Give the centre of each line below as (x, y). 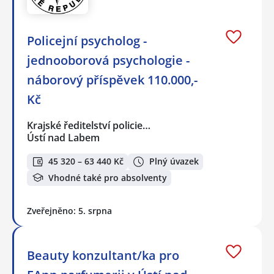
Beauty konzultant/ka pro (103, 256)
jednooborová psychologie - (108, 60)
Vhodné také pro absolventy (108, 177)
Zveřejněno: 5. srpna (69, 211)
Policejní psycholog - (87, 40)
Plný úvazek (174, 161)
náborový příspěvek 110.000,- (112, 80)
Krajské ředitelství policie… (89, 125)
